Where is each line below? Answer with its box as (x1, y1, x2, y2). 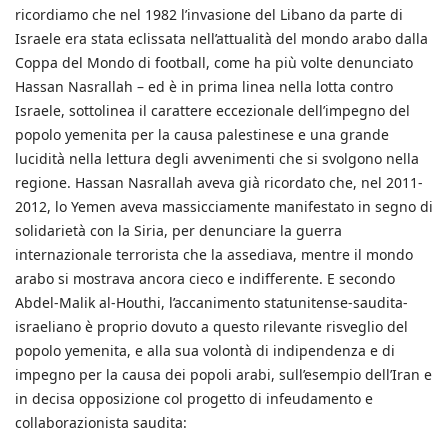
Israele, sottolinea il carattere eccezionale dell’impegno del (15, 100, 410, 120)
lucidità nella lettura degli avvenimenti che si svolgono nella (15, 148, 419, 168)
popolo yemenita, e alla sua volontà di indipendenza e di (15, 340, 395, 360)
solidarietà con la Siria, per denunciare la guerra (15, 220, 342, 240)
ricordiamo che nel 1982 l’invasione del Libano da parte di (15, 4, 403, 24)
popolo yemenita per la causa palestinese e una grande (15, 124, 389, 144)
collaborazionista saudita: (15, 412, 187, 432)
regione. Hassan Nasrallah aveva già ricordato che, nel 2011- (15, 172, 423, 192)
